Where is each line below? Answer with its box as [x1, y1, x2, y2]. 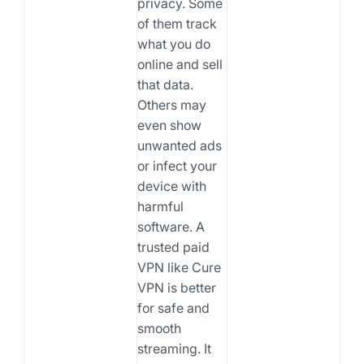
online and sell [136, 55, 223, 72]
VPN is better [136, 279, 216, 296]
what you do [136, 35, 210, 52]
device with [136, 177, 206, 194]
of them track [136, 15, 217, 32]
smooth [136, 319, 181, 336]
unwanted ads [136, 136, 222, 154]
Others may [136, 96, 206, 113]
